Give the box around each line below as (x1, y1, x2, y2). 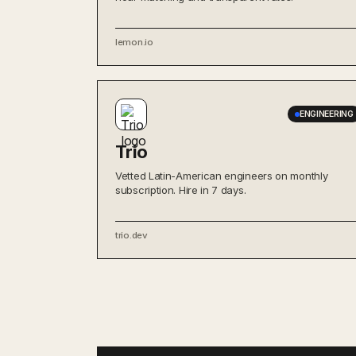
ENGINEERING (299, 109, 354, 119)
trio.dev (115, 229, 148, 241)
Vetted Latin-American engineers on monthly (115, 168, 328, 182)
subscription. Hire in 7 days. (115, 183, 246, 196)
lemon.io (115, 36, 153, 48)
